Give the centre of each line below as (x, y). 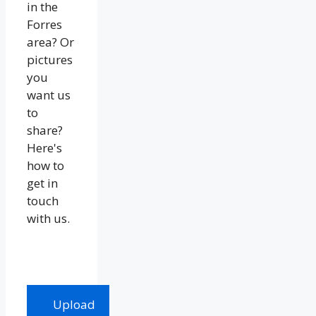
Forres (44, 25)
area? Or (50, 42)
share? (45, 130)
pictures (50, 60)
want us (49, 95)
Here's (44, 148)
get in (42, 183)
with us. (48, 219)
